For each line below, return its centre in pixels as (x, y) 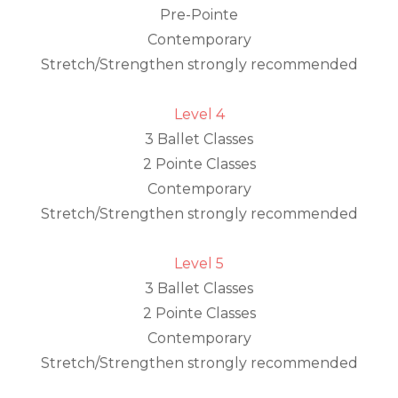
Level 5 (199, 263)
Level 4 (199, 114)
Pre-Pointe (199, 15)
